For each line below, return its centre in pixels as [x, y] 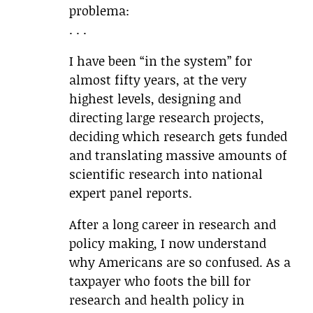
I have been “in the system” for [161, 61]
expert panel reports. [131, 193]
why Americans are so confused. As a [180, 262]
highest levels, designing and [155, 99]
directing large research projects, [167, 118]
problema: [99, 11]
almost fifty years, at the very [158, 80]
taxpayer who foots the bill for [160, 281]
